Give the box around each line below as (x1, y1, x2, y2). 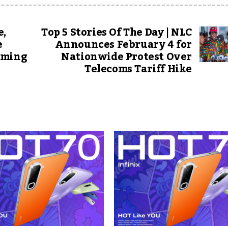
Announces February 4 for (54, 35, 192, 55)
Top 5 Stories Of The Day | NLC (41, 22, 192, 43)
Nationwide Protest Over (61, 47, 192, 67)
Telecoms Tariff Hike (84, 59, 192, 79)
